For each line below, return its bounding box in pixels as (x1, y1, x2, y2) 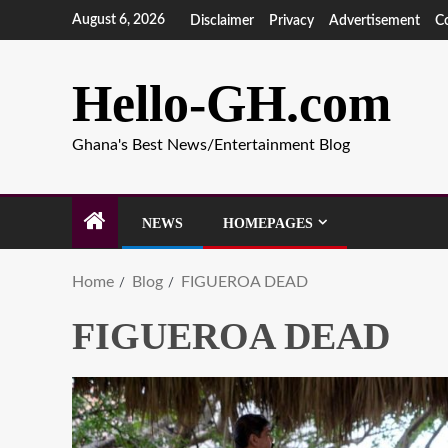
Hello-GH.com (72, 75, 391, 132)
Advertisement (329, 13, 420, 28)
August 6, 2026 (72, 12, 165, 27)
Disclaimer (190, 13, 254, 28)
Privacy (269, 13, 314, 28)
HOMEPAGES (223, 216, 313, 231)
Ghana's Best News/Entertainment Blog (72, 137, 350, 153)
